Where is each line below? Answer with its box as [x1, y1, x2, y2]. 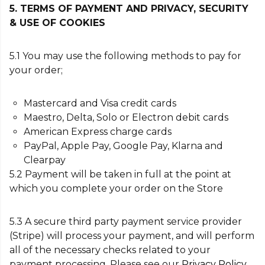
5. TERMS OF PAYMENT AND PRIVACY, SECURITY [9, 3, 248, 14]
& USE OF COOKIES [9, 17, 105, 28]
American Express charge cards [24, 126, 172, 137]
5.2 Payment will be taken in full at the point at [9, 169, 231, 180]
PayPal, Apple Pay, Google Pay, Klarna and [24, 140, 223, 151]
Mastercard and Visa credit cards [24, 98, 176, 109]
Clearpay [24, 154, 66, 166]
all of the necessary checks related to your [9, 244, 211, 256]
